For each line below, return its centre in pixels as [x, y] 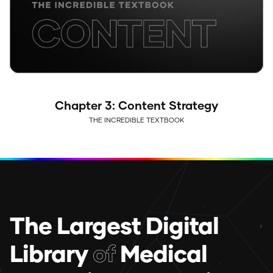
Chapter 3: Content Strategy [136, 105]
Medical [161, 253]
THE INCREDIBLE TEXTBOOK [136, 120]
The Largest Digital [114, 225]
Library [51, 253]
